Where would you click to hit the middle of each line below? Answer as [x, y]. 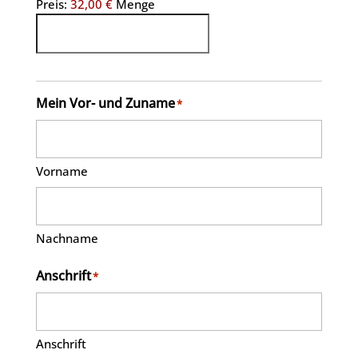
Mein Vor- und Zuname [105, 103]
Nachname [67, 239]
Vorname [62, 171]
